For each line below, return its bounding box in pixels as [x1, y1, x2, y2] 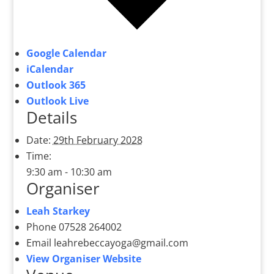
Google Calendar [26, 46, 106, 61]
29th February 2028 [53, 133, 143, 147]
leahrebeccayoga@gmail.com [53, 236, 188, 250]
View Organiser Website [26, 252, 141, 266]
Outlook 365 [26, 78, 86, 92]
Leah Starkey [26, 204, 90, 218]
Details [26, 106, 77, 129]
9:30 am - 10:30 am [26, 165, 112, 179]
